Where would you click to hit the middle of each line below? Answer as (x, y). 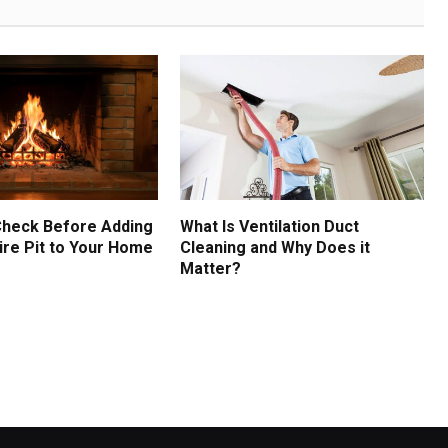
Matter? (211, 269)
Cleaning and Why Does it (275, 248)
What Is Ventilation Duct (270, 227)
